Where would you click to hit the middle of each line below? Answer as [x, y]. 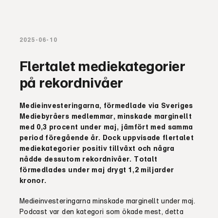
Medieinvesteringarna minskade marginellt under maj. [107, 201]
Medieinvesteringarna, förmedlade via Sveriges [106, 105]
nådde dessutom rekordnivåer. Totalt [89, 159]
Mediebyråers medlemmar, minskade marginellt [106, 116]
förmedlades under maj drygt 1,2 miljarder [97, 170]
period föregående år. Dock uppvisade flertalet [107, 137]
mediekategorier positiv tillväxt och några [97, 148]
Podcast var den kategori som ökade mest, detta [102, 211]
